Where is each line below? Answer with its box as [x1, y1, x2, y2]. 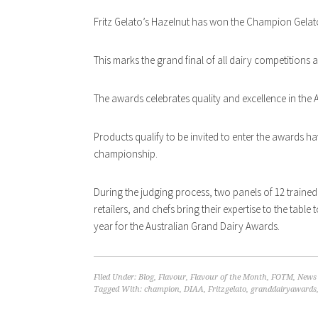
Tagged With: [94, 285, 144, 295]
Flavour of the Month [190, 273, 267, 283]
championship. [94, 147, 158, 161]
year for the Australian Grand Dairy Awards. [94, 219, 280, 234]
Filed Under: [94, 273, 138, 283]
